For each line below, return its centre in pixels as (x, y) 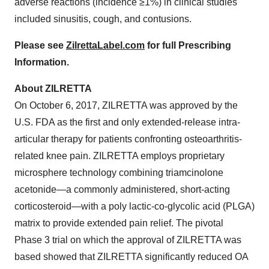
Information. (42, 62)
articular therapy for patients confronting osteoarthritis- (128, 139)
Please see (40, 45)
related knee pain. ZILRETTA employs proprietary (119, 156)
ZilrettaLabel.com (105, 45)
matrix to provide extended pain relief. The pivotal (119, 223)
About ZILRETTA (53, 89)
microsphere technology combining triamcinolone (119, 173)
